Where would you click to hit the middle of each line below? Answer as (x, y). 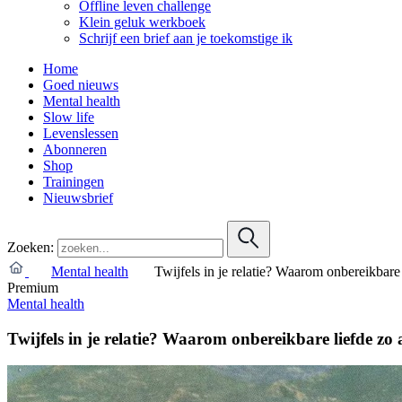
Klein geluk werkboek (142, 22)
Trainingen (74, 181)
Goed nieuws (81, 84)
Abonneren (75, 149)
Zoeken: (31, 247)
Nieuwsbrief (78, 197)
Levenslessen (81, 133)
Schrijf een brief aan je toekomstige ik (186, 38)
